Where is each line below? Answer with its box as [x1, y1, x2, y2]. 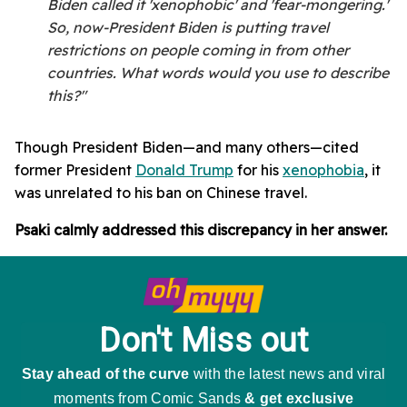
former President [15, 161, 135, 180]
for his [233, 161, 283, 180]
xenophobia [283, 161, 364, 180]
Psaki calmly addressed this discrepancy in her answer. [15, 221, 387, 240]
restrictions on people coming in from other [47, 41, 349, 60]
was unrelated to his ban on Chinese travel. [15, 184, 307, 203]
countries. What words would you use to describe [47, 64, 389, 83]
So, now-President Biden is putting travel [47, 18, 329, 37]
